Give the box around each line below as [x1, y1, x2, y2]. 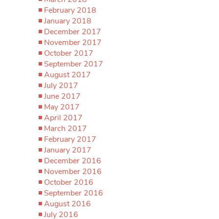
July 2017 [44, 80, 78, 91]
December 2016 [44, 155, 101, 166]
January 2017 [44, 145, 91, 155]
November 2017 [44, 37, 102, 48]
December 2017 [44, 26, 101, 37]
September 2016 [44, 188, 103, 198]
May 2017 [44, 102, 80, 112]
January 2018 [44, 16, 91, 26]
